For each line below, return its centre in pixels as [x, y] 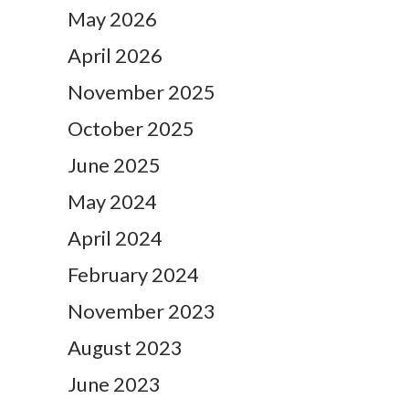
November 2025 [142, 92]
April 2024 [115, 238]
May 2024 [112, 202]
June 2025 [114, 165]
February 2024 [133, 275]
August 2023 [125, 348]
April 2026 [115, 56]
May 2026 [112, 19]
